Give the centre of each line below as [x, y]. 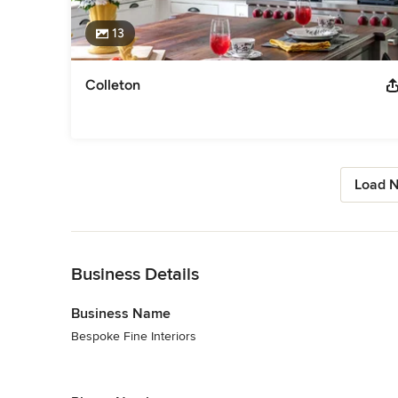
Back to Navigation [123, 240]
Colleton [113, 84]
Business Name [121, 313]
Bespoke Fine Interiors [134, 336]
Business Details [135, 274]
